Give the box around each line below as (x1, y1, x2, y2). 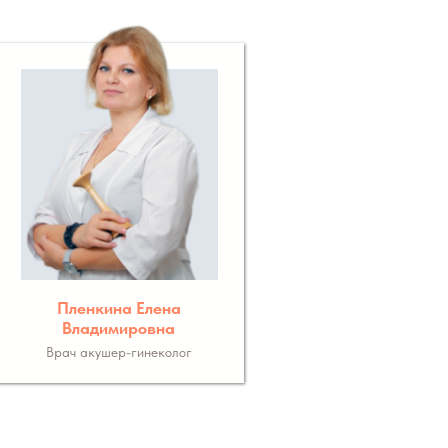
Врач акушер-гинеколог (45, 344, 192, 360)
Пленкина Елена (56, 298, 181, 318)
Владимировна (62, 318, 175, 338)
